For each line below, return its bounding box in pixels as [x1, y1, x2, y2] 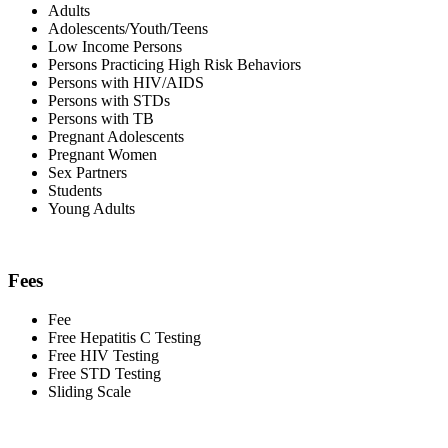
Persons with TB [48, 109, 154, 127]
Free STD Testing [48, 365, 161, 383]
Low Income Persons [48, 37, 182, 55]
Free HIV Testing [48, 347, 159, 365]
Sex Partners [48, 163, 127, 181]
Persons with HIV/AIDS [48, 73, 204, 91]
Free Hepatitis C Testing [48, 329, 201, 347]
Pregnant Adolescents [48, 127, 184, 145]
